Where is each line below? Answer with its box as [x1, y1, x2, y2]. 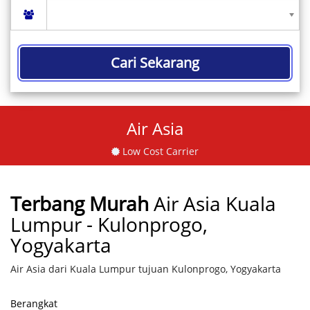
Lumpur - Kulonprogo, [10, 211, 208, 237]
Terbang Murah [10, 190, 149, 217]
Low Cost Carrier [120, 145, 199, 158]
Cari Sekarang [111, 53, 199, 72]
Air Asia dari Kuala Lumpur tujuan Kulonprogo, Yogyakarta [10, 262, 281, 275]
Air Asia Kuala [154, 190, 276, 217]
